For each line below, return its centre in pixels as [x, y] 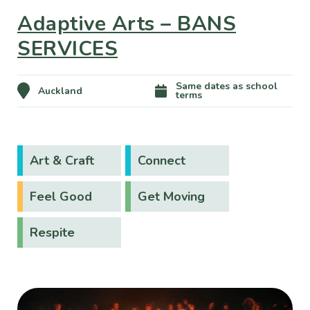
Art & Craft [62, 160]
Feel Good [61, 196]
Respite [52, 232]
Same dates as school [227, 86]
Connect [162, 160]
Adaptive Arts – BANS [127, 23]
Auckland [60, 91]
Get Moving [171, 196]
